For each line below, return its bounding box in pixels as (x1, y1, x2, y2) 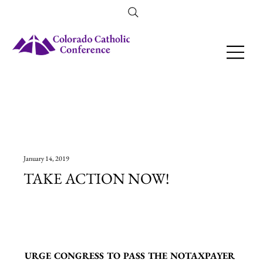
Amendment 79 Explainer (80, 6, 183, 19)
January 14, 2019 (23, 153, 70, 163)
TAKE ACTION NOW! (23, 168, 170, 188)
